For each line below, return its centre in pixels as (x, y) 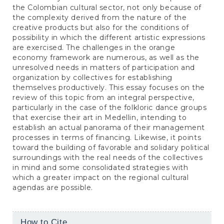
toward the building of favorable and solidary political (111, 147)
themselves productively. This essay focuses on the (109, 87)
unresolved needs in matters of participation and (104, 67)
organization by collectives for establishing (92, 77)
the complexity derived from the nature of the (100, 17)
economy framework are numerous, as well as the (106, 57)
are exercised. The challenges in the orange (94, 47)
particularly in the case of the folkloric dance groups (110, 107)
